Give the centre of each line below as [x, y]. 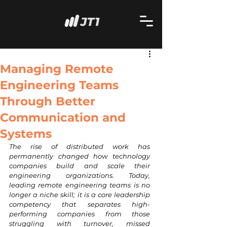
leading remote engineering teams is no [80, 185]
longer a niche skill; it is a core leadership [80, 195]
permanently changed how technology [80, 156]
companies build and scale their [80, 166]
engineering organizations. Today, [80, 175]
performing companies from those [80, 214]
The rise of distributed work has [80, 146]
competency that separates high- [80, 204]
